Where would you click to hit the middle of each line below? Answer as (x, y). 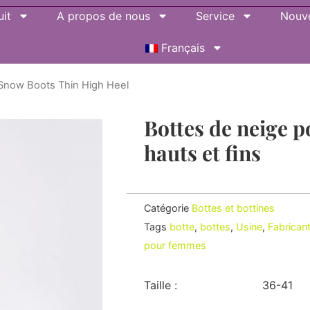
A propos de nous (103, 16)
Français (183, 48)
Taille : (160, 285)
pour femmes (175, 245)
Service (215, 16)
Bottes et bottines (233, 208)
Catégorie (166, 208)
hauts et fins (202, 153)
